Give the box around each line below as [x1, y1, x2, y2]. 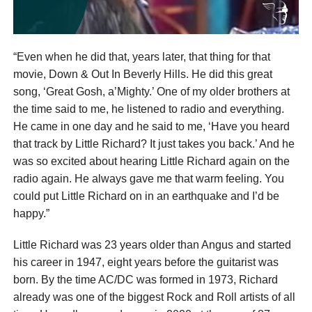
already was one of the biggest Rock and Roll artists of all [13, 290, 295, 303]
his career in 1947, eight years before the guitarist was [13, 256, 279, 268]
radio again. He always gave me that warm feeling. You [13, 172, 284, 185]
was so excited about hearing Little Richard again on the [13, 155, 290, 167]
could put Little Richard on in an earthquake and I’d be [13, 189, 279, 202]
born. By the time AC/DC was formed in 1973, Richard [13, 273, 278, 286]
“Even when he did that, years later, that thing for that [13, 50, 270, 63]
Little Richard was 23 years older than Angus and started [13, 238, 291, 251]
